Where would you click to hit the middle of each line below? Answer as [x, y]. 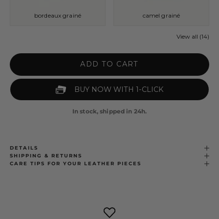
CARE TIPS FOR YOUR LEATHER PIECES [76, 164]
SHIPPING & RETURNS [46, 156]
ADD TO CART [109, 64]
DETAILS [24, 148]
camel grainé [161, 15]
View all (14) [193, 36]
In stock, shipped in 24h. [109, 111]
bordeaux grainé [58, 15]
